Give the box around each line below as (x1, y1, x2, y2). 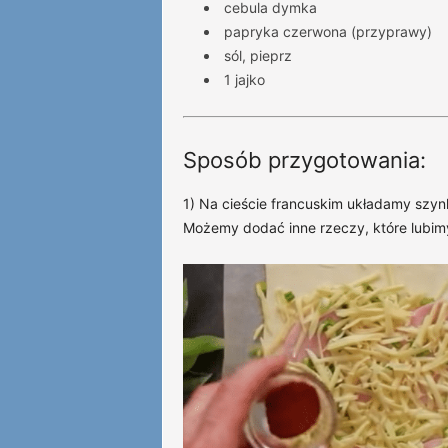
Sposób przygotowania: (182, 146, 426, 173)
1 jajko (223, 70, 265, 88)
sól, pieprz (223, 46, 292, 64)
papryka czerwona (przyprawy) (223, 22, 432, 40)
